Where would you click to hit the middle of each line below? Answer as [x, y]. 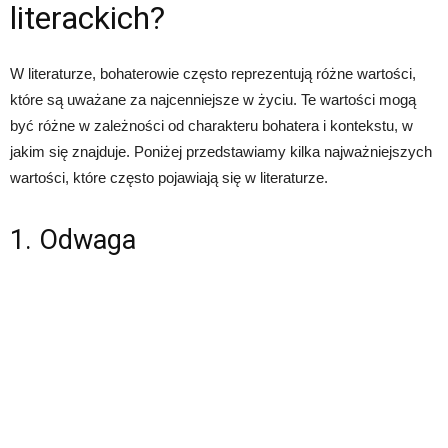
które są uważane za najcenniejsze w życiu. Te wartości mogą [213, 99]
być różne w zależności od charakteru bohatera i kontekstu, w [211, 125]
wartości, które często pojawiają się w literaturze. [169, 177]
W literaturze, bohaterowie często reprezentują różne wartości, [213, 73]
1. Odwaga [73, 240]
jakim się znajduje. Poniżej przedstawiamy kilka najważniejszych [221, 151]
